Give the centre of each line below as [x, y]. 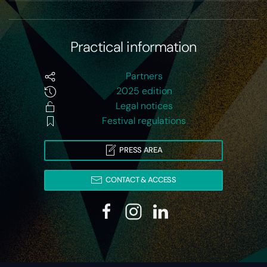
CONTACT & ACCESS [141, 180]
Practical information [133, 46]
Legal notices [144, 105]
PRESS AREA [141, 150]
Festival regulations [144, 120]
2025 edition [144, 91]
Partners [144, 76]
